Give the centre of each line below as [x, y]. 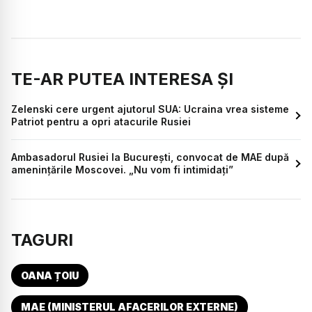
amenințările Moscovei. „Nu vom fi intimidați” [122, 169]
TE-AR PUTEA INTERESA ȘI [122, 79]
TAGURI [42, 240]
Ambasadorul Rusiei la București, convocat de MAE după [150, 157]
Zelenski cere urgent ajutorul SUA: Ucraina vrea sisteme [150, 109]
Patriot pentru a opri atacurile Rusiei [101, 121]
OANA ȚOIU [50, 275]
